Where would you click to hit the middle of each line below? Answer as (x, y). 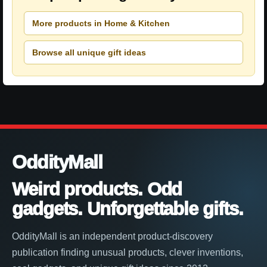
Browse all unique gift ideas (89, 52)
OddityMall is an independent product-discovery (112, 237)
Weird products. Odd (97, 190)
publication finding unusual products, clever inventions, (128, 253)
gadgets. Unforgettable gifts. (128, 209)
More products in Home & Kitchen (101, 23)
